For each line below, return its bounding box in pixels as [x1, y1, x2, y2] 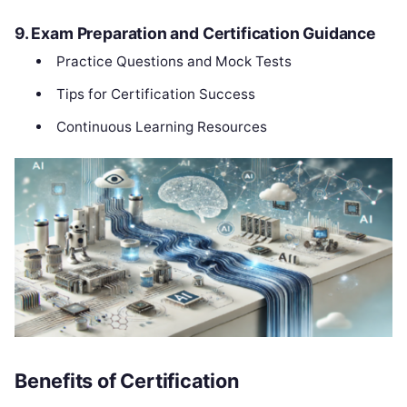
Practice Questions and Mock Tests [55, 52, 292, 70]
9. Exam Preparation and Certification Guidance [15, 23, 376, 43]
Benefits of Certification [15, 369, 240, 393]
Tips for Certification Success [55, 84, 255, 103]
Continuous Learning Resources [55, 117, 267, 135]
